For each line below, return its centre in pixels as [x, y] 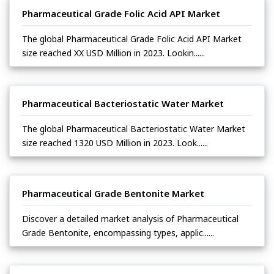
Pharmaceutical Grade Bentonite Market [113, 193]
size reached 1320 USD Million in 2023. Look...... [115, 143]
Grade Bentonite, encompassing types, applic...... [118, 232]
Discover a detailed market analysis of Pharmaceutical [130, 218]
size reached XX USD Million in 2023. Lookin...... [113, 53]
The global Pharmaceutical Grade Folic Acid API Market [132, 39]
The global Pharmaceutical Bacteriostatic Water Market [134, 128]
